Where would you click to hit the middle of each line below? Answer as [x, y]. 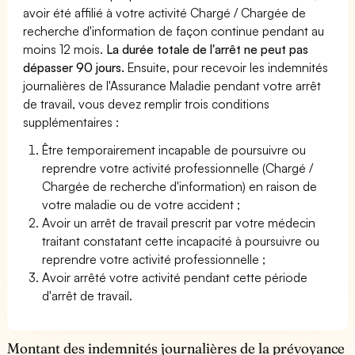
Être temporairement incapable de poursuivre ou [174, 149]
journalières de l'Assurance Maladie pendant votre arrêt [172, 85]
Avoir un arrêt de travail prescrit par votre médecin [179, 222]
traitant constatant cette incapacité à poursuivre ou [181, 240]
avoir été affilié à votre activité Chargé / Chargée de [165, 12]
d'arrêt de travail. [88, 295]
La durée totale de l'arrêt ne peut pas [206, 49]
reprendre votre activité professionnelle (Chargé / [178, 168]
